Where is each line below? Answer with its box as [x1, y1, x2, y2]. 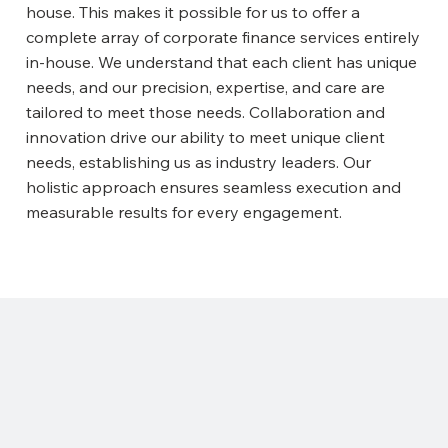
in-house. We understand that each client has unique [25, 52, 417, 73]
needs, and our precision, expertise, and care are [25, 77, 385, 98]
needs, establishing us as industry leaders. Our [25, 152, 371, 173]
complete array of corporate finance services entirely [25, 27, 420, 48]
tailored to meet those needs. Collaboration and [25, 102, 385, 123]
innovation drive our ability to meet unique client [25, 127, 385, 148]
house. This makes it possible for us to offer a [25, 2, 360, 23]
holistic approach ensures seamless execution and [25, 177, 401, 198]
